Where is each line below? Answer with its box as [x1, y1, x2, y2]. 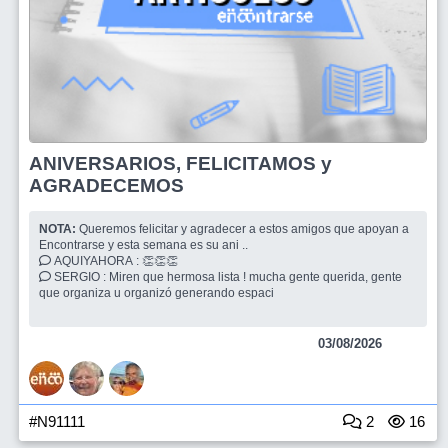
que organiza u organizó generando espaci [39, 285, 277, 300]
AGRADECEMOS [29, 174, 184, 196]
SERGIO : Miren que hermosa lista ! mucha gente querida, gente [51, 269, 109, 284]
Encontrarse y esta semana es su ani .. [39, 237, 251, 252]
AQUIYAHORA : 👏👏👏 [142, 253, 181, 268]
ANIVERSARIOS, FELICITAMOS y [29, 152, 332, 174]
